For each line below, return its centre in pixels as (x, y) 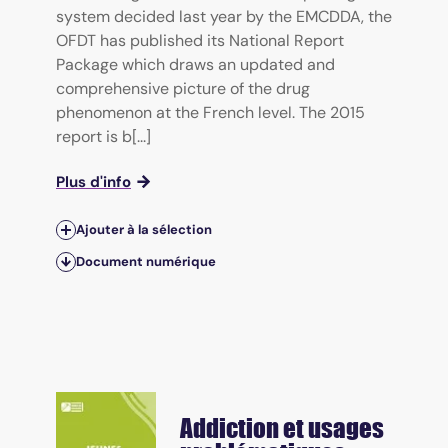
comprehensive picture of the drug (183, 88)
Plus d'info (93, 182)
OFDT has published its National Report (200, 40)
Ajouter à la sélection (144, 229)
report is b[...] (103, 136)
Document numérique (146, 262)
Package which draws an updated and (195, 64)
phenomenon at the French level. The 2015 (210, 112)
